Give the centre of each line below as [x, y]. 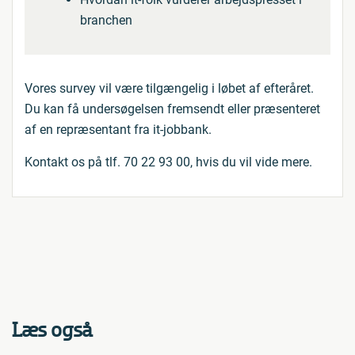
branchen [106, 20]
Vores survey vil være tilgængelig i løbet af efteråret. [169, 88]
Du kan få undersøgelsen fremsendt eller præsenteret [172, 109]
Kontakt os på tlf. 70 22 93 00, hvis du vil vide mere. [168, 162]
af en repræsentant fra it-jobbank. [118, 130]
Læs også [52, 330]
